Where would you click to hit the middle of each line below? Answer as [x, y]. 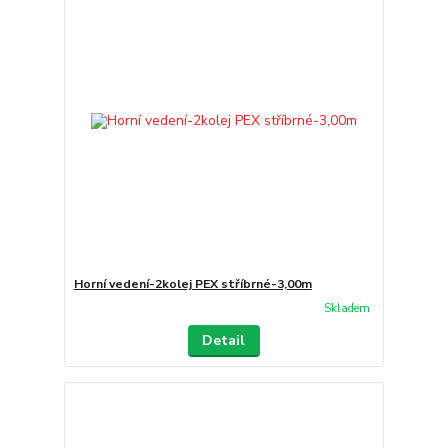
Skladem [346, 309]
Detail [224, 340]
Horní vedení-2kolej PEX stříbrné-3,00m [192, 283]
